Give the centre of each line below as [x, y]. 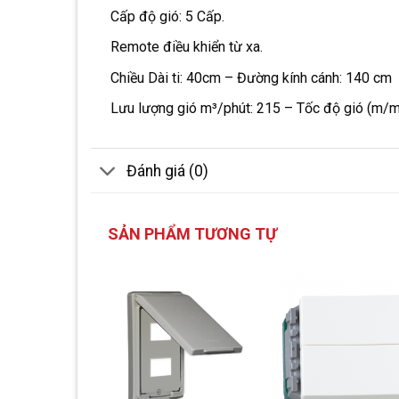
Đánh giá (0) [168, 171]
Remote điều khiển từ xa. [186, 47]
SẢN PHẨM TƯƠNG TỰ [192, 234]
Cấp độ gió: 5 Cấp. [167, 16]
